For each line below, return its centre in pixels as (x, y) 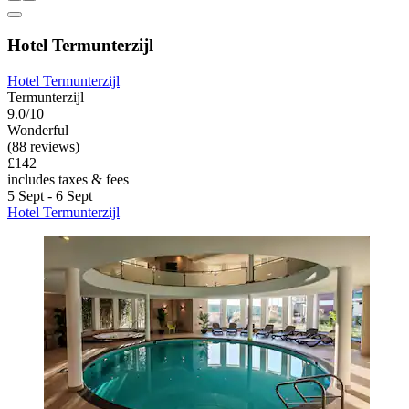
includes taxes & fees (68, 179)
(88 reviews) (43, 146)
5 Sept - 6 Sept (50, 195)
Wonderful (38, 130)
